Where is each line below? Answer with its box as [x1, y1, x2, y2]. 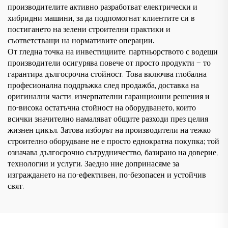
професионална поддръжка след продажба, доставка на [8, 80, 199, 92]
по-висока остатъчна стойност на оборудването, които [8, 103, 196, 114]
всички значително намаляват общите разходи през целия [8, 114, 208, 125]
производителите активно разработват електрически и [8, 2, 197, 13]
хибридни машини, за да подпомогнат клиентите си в [8, 13, 195, 24]
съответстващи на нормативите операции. [8, 36, 154, 47]
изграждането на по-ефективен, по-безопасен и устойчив [8, 170, 206, 181]
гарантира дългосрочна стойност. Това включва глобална [8, 69, 207, 80]
